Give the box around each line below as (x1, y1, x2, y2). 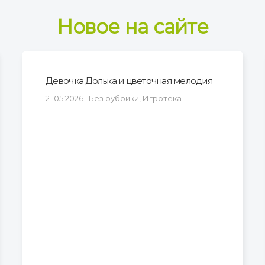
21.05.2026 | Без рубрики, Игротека (46, 93, 182, 103)
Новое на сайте (57, 14, 208, 38)
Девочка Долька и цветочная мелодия (46, 75, 212, 86)
